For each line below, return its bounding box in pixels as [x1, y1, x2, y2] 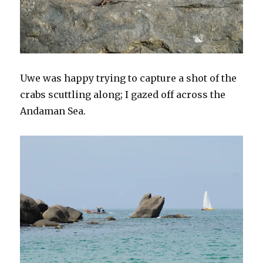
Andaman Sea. [20, 105, 86, 117]
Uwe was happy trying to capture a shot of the [20, 72, 237, 85]
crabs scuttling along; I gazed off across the [20, 89, 226, 101]
